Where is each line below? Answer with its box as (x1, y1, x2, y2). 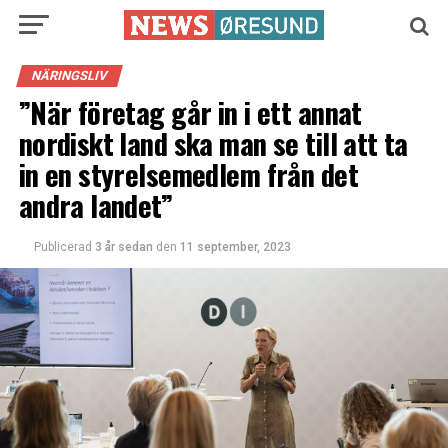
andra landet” (18, 184, 173, 226)
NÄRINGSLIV (29, 68, 109, 83)
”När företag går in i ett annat (18, 91, 362, 133)
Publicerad (33, 240, 92, 254)
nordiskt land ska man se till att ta (18, 122, 408, 164)
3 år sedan (94, 240, 153, 254)
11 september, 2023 (179, 240, 291, 254)
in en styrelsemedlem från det (18, 153, 358, 195)
